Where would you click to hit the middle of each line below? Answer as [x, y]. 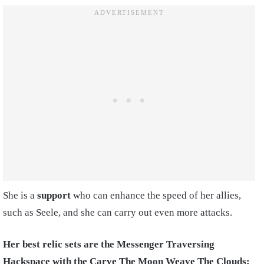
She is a [20, 196]
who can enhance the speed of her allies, [156, 196]
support [54, 196]
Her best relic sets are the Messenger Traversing [109, 245]
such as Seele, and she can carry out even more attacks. [119, 213]
